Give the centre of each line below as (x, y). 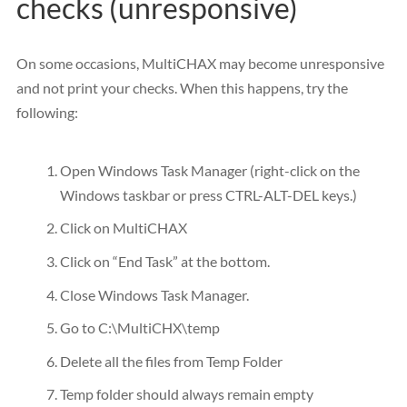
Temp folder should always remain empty (187, 394)
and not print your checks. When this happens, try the (182, 88)
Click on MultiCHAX (124, 228)
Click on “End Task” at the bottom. (165, 261)
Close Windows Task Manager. (154, 294)
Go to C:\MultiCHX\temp (140, 328)
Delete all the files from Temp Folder (171, 361)
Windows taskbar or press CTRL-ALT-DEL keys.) (208, 194)
